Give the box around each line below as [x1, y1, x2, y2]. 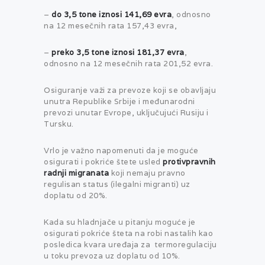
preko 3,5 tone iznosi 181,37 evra [51, 47, 185, 58]
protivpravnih [163, 157, 216, 167]
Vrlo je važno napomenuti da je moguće [44, 146, 199, 156]
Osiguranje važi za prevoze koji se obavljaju [44, 85, 216, 96]
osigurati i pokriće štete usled [44, 157, 163, 167]
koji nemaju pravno [109, 168, 186, 179]
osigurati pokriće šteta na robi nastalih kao [44, 228, 213, 239]
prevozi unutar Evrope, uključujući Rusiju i [44, 108, 209, 118]
